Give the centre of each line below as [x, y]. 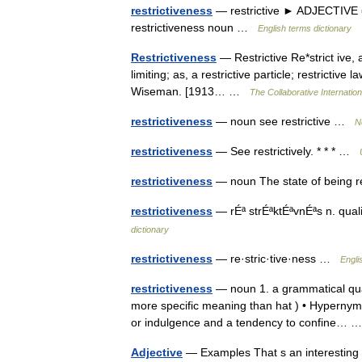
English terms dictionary [305, 28]
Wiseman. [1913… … [190, 91]
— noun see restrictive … [284, 121]
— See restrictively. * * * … [286, 151]
